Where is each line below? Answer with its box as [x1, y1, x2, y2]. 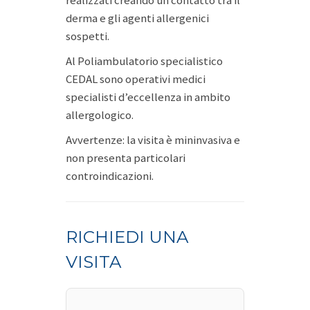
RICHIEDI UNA [66, 226, 188, 247]
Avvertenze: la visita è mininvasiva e [66, 132, 240, 147]
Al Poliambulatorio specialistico [66, 53, 223, 69]
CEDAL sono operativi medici [66, 71, 206, 86]
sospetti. [66, 28, 109, 44]
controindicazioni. [66, 168, 154, 183]
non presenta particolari [66, 150, 185, 165]
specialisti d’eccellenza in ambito [66, 89, 230, 104]
